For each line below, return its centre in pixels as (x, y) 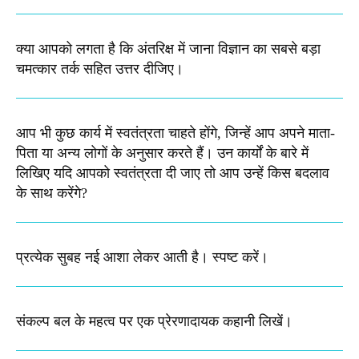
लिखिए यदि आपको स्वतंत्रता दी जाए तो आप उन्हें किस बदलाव (173, 173)
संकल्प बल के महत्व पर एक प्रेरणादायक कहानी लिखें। (154, 322)
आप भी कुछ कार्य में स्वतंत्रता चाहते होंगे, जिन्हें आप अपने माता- (175, 133)
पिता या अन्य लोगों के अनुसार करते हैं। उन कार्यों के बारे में (162, 153)
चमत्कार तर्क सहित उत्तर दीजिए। (100, 69)
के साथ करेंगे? (52, 194)
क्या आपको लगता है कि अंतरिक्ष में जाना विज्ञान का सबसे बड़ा (168, 49)
